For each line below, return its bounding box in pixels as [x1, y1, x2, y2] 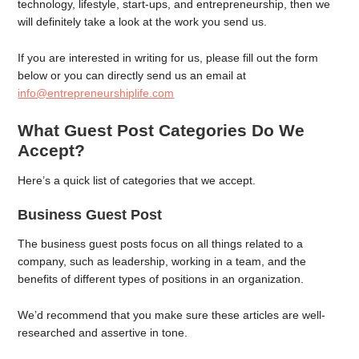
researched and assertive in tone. [18, 326, 192, 339]
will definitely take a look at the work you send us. [18, 15, 271, 28]
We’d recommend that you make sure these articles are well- [18, 309, 326, 321]
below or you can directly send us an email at [18, 68, 247, 82]
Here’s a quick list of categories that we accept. [18, 173, 260, 187]
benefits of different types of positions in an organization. [18, 272, 308, 286]
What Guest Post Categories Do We [18, 120, 305, 139]
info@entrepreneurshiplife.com [18, 86, 175, 99]
